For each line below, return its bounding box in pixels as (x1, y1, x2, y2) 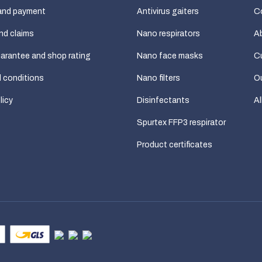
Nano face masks (137, 51, 203, 60)
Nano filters (137, 73, 180, 82)
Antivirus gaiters (137, 6, 199, 16)
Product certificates (137, 140, 212, 149)
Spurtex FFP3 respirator (137, 118, 226, 127)
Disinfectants (137, 95, 189, 105)
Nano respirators (137, 29, 200, 38)
